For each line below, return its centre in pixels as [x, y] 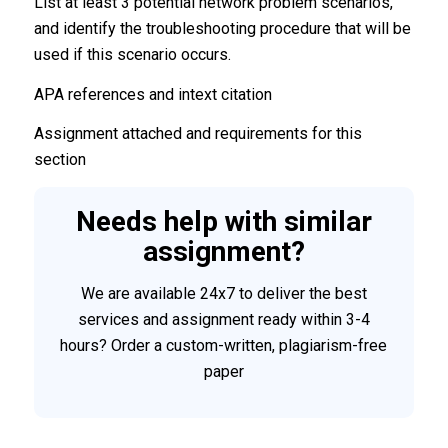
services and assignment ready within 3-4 [223, 319]
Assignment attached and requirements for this [197, 134]
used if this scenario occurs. [132, 55]
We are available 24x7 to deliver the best [223, 293]
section [59, 160]
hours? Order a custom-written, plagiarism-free [224, 345]
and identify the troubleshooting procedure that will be [222, 29]
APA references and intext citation [152, 94]
